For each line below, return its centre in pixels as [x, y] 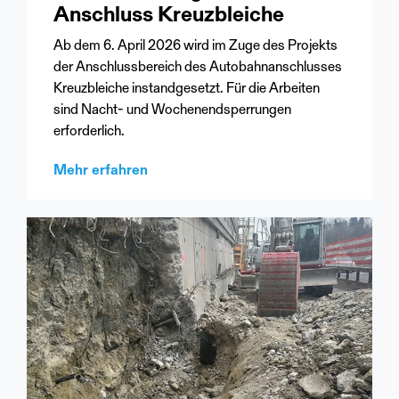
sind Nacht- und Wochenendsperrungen [172, 110]
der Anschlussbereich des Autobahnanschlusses [198, 67]
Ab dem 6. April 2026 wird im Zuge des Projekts [195, 46]
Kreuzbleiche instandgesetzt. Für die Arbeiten [187, 89]
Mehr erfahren [101, 171]
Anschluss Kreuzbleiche [169, 16]
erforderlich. [89, 131]
